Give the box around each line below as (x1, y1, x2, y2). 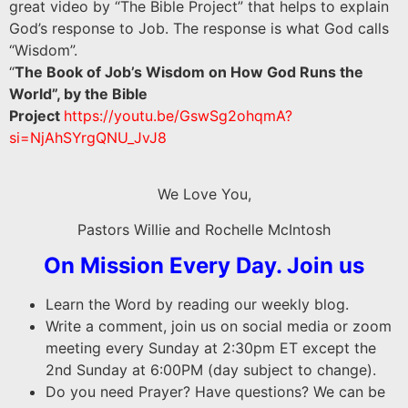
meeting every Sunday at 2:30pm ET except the (46, 339, 376, 358)
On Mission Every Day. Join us (44, 252, 364, 280)
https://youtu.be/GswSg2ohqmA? (64, 107, 292, 125)
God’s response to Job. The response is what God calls (9, 19, 389, 37)
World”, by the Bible (9, 85, 148, 103)
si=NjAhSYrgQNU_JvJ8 (9, 128, 167, 147)
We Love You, (157, 185, 251, 204)
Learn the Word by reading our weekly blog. (46, 295, 349, 314)
